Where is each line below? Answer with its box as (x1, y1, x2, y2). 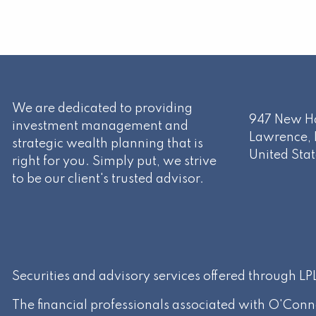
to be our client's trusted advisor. (12, 173, 205, 186)
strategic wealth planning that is (12, 138, 204, 150)
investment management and (12, 120, 189, 133)
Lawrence (249, 131, 308, 144)
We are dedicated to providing (12, 102, 193, 115)
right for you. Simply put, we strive (12, 155, 217, 168)
